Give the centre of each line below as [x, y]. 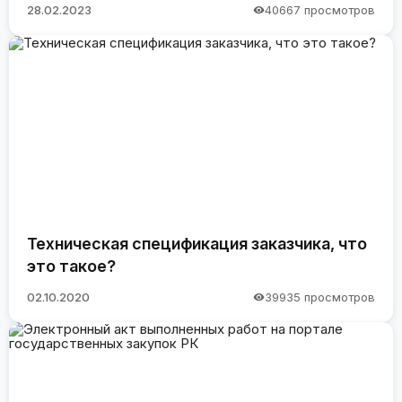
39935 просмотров [320, 297]
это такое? [71, 266]
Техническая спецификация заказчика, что [197, 243]
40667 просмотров [320, 10]
